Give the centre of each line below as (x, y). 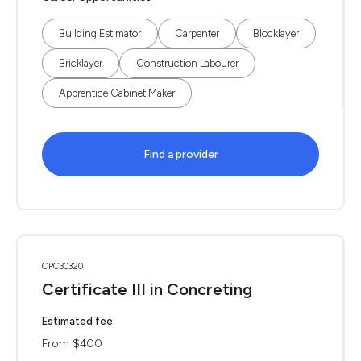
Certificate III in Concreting (147, 289)
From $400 (72, 344)
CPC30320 (62, 266)
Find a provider (180, 154)
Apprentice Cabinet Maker (117, 93)
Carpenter (197, 33)
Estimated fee (77, 321)
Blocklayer (276, 33)
